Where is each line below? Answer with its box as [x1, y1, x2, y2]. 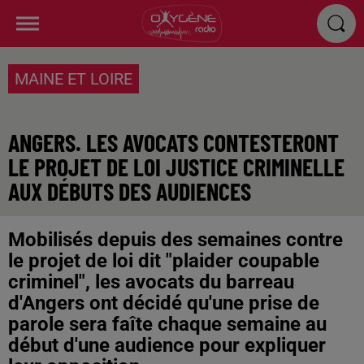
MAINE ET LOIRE [15, 69, 132, 89]
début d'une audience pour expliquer [8, 334, 326, 357]
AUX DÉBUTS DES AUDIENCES [8, 176, 251, 206]
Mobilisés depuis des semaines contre [8, 228, 343, 251]
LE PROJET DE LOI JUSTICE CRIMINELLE [8, 152, 344, 181]
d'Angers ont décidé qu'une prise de [8, 292, 319, 314]
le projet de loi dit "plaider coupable [8, 249, 319, 272]
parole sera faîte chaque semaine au [8, 313, 327, 336]
